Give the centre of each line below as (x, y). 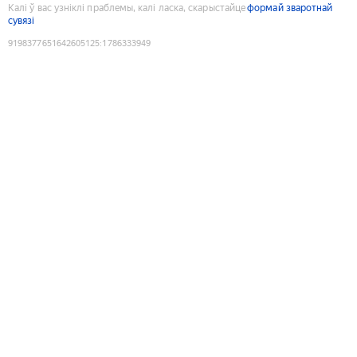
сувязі (22, 20)
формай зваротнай (290, 8)
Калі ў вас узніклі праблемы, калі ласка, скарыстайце (127, 8)
